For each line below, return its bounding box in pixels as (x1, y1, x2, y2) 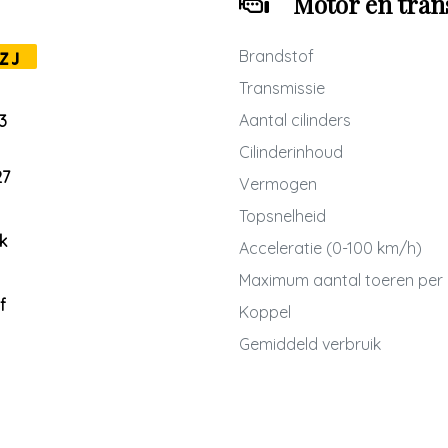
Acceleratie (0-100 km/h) (239, 238, 422, 258)
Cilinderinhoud (239, 142, 343, 162)
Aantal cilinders (239, 110, 351, 130)
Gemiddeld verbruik (239, 334, 381, 354)
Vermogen (239, 174, 317, 194)
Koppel (239, 302, 291, 322)
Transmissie (239, 78, 325, 98)
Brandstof (239, 46, 314, 66)
